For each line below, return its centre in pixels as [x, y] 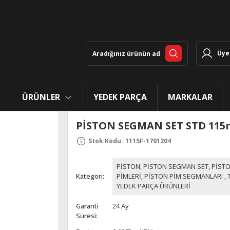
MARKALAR [190, 97]
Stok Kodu [104, 141]
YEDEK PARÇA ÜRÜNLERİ [153, 186]
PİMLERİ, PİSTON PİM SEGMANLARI [169, 176]
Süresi [86, 216]
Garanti [87, 206]
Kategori [89, 176]
